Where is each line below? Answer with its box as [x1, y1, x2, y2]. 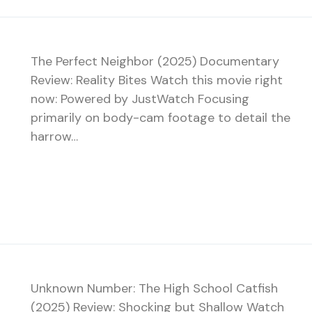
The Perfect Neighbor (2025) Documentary [31, 52, 279, 70]
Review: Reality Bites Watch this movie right [31, 71, 283, 88]
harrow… [31, 127, 78, 145]
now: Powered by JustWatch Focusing [31, 90, 249, 107]
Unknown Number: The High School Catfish [31, 279, 278, 297]
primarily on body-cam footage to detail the [31, 109, 290, 126]
